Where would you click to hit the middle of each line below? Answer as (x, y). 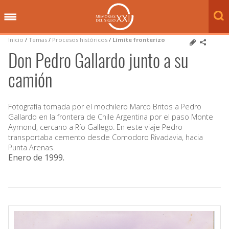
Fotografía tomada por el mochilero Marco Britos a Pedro (105, 106)
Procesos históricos (81, 40)
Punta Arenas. (31, 147)
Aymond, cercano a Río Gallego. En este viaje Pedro (95, 127)
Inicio (16, 40)
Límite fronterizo (139, 40)
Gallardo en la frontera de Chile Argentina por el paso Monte (111, 117)
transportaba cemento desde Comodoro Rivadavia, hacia (106, 137)
